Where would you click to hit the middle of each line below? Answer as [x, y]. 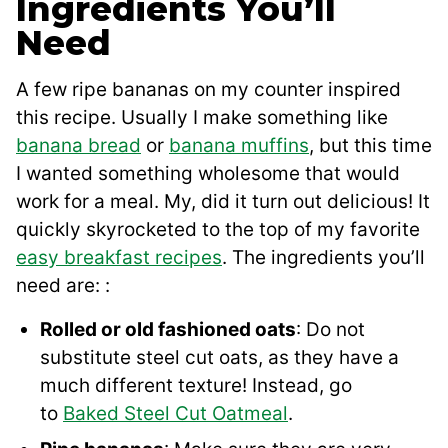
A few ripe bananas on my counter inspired [208, 90]
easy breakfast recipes [119, 258]
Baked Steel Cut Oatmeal [175, 414]
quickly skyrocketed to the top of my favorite [218, 230]
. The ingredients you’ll [323, 258]
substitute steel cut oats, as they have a [219, 358]
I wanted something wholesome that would [208, 174]
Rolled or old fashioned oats [168, 330]
